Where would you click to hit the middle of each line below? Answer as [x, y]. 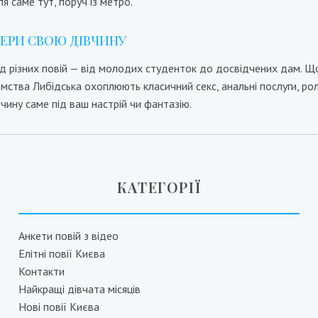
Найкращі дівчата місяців [79, 289]
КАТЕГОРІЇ [159, 187]
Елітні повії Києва [61, 253]
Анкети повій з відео [68, 236]
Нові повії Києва [59, 307]
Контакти [41, 271]
